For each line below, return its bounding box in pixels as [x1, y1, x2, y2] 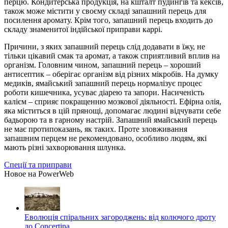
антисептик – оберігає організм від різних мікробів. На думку [4, 69, 218, 78]
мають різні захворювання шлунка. [4, 142, 126, 152]
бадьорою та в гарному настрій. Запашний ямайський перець [4, 115, 217, 124]
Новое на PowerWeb [4, 169, 74, 178]
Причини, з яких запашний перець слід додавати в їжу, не [4, 42, 205, 51]
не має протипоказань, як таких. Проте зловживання [4, 124, 187, 133]
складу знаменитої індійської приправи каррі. [4, 24, 162, 34]
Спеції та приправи [4, 160, 72, 169]
